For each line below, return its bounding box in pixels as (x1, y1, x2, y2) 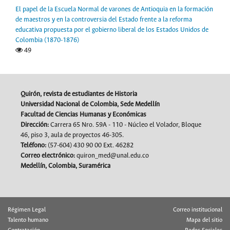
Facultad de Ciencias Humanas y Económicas (21, 110, 146, 119)
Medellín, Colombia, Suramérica (21, 162, 110, 170)
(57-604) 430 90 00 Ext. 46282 (46, 141, 133, 149)
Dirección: (21, 121, 49, 129)
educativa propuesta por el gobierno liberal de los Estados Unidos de (15, 26, 208, 34)
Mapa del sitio (186, 217, 222, 223)
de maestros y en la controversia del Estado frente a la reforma (15, 15, 192, 24)
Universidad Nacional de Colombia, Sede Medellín (21, 100, 160, 108)
